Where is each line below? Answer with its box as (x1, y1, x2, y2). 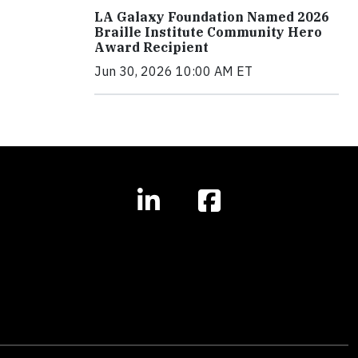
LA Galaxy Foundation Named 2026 (94, 8, 329, 25)
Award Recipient (94, 38, 209, 55)
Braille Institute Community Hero (94, 23, 322, 40)
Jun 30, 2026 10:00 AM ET (94, 62, 253, 79)
